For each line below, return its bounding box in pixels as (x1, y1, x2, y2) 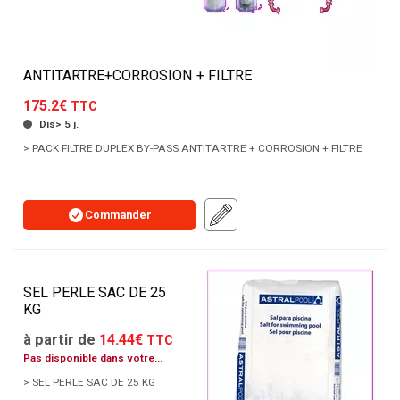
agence (23, 370, 60, 383)
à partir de (23, 331, 99, 349)
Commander (85, 207, 152, 221)
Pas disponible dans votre (23, 352, 154, 365)
